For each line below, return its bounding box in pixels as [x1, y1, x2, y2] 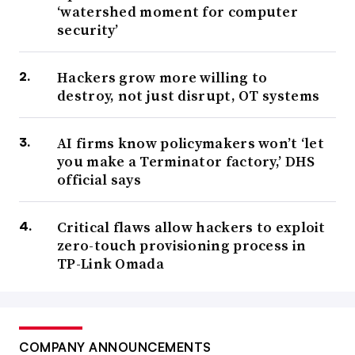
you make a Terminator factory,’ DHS [57, 151, 315, 172]
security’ [57, 20, 119, 40]
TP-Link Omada [57, 254, 164, 274]
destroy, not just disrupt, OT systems [57, 86, 320, 106]
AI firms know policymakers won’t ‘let [57, 133, 325, 154]
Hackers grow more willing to [57, 67, 268, 88]
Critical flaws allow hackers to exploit [57, 217, 326, 238]
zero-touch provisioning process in [57, 235, 307, 256]
